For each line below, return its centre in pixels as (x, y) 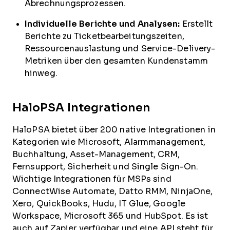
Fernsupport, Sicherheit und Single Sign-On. (106, 167)
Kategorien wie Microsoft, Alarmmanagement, (109, 142)
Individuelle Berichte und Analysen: (102, 24)
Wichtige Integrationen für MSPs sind (92, 179)
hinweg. (41, 73)
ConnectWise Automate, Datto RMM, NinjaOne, (113, 191)
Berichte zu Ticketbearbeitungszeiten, (104, 36)
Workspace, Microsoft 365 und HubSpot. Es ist (110, 216)
